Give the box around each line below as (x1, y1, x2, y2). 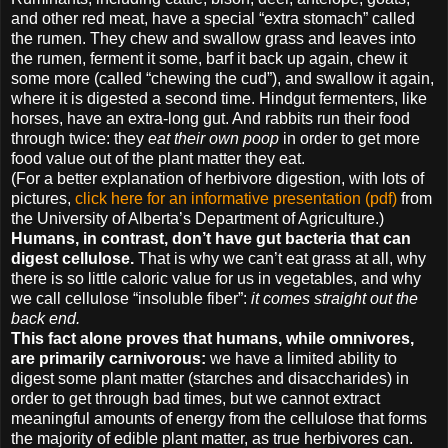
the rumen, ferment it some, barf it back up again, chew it (11, 50, 407, 68)
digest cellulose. (11, 250, 134, 268)
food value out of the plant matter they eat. (11, 150, 305, 168)
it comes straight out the (251, 290, 418, 308)
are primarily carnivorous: (11, 350, 206, 368)
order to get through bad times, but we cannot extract (11, 390, 380, 408)
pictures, (11, 190, 75, 208)
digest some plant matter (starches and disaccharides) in (11, 370, 409, 388)
